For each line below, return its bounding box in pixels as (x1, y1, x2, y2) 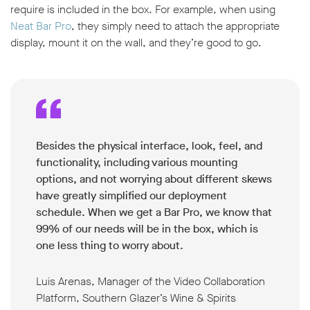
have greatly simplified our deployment (36, 188, 227, 203)
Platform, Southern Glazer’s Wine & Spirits (36, 291, 236, 306)
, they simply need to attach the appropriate (71, 19, 280, 34)
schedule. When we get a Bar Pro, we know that (36, 205, 272, 220)
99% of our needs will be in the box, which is (36, 221, 258, 237)
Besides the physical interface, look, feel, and (36, 138, 262, 154)
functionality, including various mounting (36, 155, 237, 170)
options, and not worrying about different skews (36, 172, 272, 187)
